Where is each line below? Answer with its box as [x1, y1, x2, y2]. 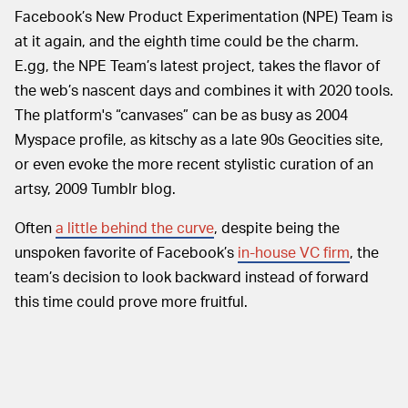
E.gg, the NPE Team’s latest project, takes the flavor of [15, 56, 380, 76]
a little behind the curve [56, 218, 214, 238]
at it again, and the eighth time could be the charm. [15, 31, 359, 51]
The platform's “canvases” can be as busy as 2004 [15, 105, 348, 125]
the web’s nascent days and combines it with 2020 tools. [15, 80, 393, 100]
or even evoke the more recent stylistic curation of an [15, 154, 373, 174]
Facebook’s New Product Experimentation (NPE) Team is [15, 6, 393, 26]
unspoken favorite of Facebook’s [15, 242, 238, 262]
